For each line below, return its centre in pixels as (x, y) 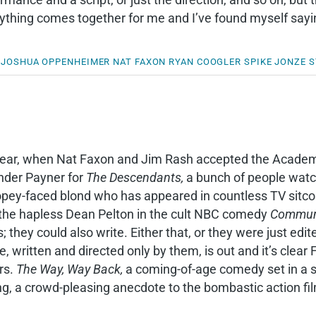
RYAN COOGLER (205, 62)
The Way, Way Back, (69, 269)
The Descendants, (135, 177)
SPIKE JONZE (275, 62)
